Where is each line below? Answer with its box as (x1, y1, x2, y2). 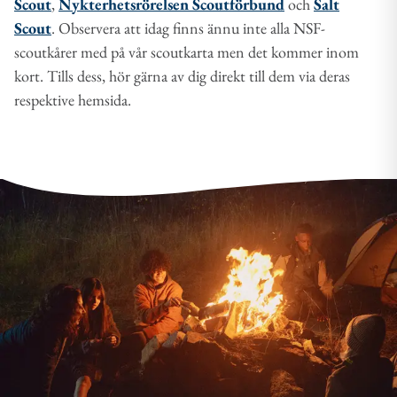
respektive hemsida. (14, 89, 131, 110)
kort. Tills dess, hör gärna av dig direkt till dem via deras (14, 65, 350, 86)
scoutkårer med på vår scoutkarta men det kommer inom (14, 41, 359, 62)
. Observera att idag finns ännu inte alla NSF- (51, 17, 325, 38)
